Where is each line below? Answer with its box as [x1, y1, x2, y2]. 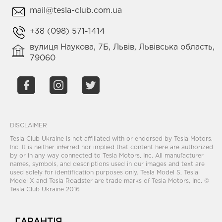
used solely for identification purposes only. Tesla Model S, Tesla [10, 170, 198, 176]
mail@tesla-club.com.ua [30, 7, 122, 15]
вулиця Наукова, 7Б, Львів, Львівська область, [30, 44, 215, 52]
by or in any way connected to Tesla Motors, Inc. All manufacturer [10, 153, 204, 159]
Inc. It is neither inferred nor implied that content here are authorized [10, 145, 213, 151]
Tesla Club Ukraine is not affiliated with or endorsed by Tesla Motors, [10, 136, 213, 142]
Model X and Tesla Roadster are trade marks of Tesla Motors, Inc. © [10, 178, 209, 184]
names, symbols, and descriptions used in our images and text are [10, 162, 205, 167]
